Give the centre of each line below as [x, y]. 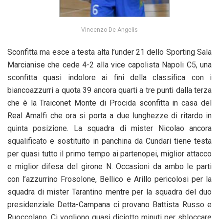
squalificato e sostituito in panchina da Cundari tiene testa [109, 141]
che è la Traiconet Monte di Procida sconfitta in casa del [109, 103]
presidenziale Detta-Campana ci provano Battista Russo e [109, 204]
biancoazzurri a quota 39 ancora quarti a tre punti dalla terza [109, 90]
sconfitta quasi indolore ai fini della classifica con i [109, 77]
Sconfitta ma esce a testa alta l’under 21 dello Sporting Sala [109, 52]
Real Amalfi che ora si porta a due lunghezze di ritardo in [109, 115]
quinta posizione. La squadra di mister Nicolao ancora [109, 128]
